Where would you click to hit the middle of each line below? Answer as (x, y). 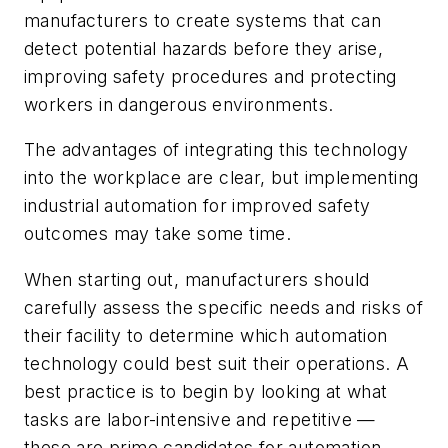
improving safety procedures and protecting (210, 76)
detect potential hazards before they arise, (204, 48)
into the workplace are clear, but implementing (221, 178)
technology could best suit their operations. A (217, 364)
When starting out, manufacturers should (197, 280)
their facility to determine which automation (206, 336)
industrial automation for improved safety (197, 206)
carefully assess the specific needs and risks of (224, 308)
